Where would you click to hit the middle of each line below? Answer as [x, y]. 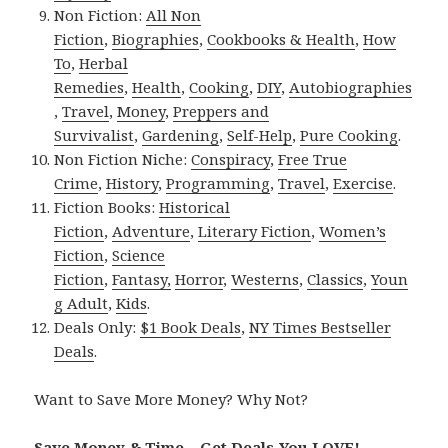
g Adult [81, 303]
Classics [335, 279]
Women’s [353, 231]
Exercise [363, 183]
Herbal [104, 63]
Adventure [151, 231]
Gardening [181, 135]
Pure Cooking [349, 135]
